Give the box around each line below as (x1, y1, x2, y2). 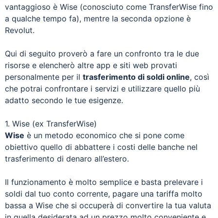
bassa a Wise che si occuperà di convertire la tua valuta (5, 200, 211, 210)
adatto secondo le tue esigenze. (5, 95, 123, 105)
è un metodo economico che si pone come (24, 130, 184, 140)
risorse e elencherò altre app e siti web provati (5, 60, 177, 70)
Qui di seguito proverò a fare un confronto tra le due (5, 48, 199, 58)
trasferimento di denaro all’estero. (5, 153, 129, 163)
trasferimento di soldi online (83, 72, 190, 82)
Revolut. (5, 25, 35, 35)
